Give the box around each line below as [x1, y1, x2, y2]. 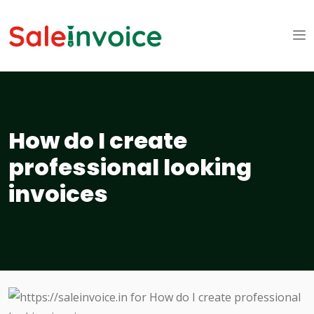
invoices [8, 178, 108, 210]
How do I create [8, 125, 187, 157]
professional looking [8, 151, 252, 184]
